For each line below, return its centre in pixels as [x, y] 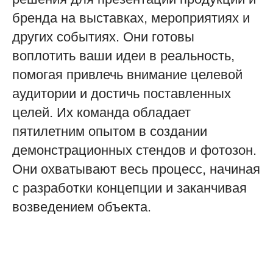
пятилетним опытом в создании [110, 131]
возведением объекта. [82, 207]
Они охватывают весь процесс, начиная [136, 169]
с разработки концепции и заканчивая [129, 188]
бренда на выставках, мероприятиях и [131, 18]
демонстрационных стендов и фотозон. [134, 150]
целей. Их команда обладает [101, 112]
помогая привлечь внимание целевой [127, 75]
